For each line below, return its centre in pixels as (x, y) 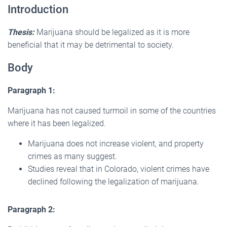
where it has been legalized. (57, 123)
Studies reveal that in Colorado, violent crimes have (119, 169)
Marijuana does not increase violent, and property (116, 143)
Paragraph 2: (31, 209)
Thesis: (22, 32)
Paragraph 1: (31, 90)
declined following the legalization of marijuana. (113, 181)
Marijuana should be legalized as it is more (113, 32)
